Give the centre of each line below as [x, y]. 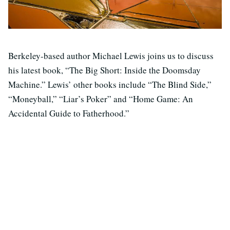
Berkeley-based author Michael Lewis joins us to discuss [111, 56]
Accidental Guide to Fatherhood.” [69, 113]
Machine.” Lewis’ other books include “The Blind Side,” [110, 85]
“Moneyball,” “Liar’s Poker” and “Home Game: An [101, 99]
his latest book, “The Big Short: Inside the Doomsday [104, 70]
